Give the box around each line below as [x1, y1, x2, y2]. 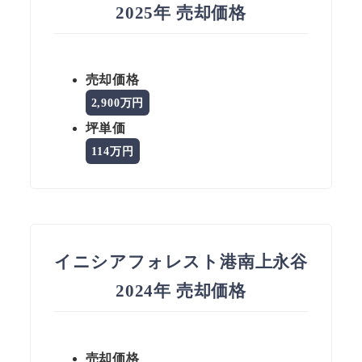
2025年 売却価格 [116, 4, 246, 23]
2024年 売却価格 [116, 282, 246, 301]
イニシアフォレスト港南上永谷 [53, 253, 309, 271]
